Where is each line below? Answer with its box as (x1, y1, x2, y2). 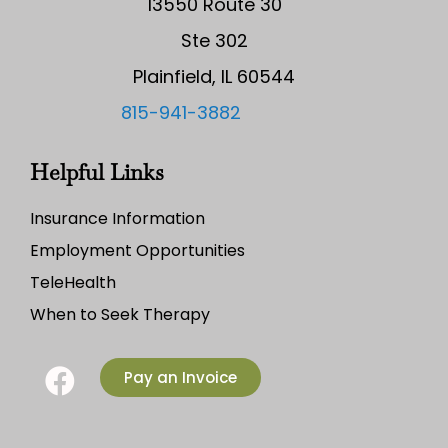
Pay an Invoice (124, 366, 237, 388)
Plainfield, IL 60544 (133, 63, 295, 89)
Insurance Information (30, 206, 205, 230)
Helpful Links (30, 157, 164, 186)
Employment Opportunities (30, 238, 245, 262)
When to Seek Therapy (30, 302, 210, 326)
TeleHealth (30, 270, 116, 294)
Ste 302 (180, 27, 248, 53)
